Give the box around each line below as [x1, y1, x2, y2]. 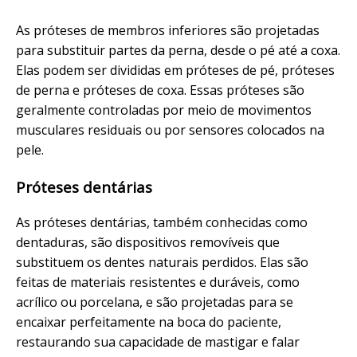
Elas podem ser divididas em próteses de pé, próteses [16, 61, 335, 79]
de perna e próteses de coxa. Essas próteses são [16, 80, 304, 99]
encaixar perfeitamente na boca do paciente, [16, 313, 281, 331]
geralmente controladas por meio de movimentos [16, 100, 312, 119]
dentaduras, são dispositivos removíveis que [16, 233, 280, 252]
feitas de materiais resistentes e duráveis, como [16, 273, 300, 292]
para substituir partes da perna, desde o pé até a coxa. [16, 41, 340, 59]
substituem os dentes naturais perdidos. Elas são [16, 253, 308, 272]
